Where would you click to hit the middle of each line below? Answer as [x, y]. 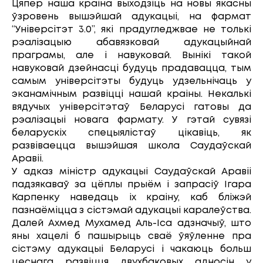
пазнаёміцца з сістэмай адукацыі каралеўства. [131, 210]
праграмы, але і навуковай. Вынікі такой [131, 55]
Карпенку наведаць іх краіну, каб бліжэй [131, 197]
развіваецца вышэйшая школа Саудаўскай [131, 146]
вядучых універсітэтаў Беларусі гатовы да [131, 107]
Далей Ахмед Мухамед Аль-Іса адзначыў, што [131, 223]
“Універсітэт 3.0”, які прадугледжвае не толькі [131, 29]
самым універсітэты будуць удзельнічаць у [131, 81]
